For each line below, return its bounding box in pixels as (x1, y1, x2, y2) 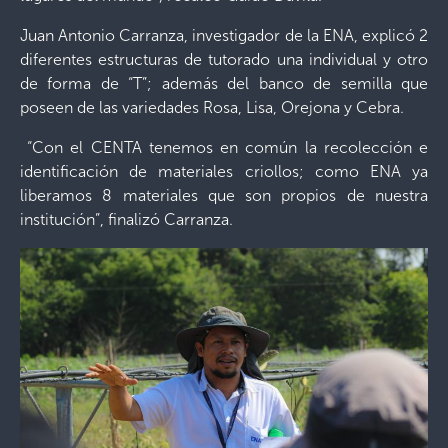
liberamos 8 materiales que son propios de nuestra (20, 185, 428, 205)
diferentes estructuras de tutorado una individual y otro (20, 49, 428, 69)
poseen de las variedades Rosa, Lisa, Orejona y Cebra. (20, 97, 416, 117)
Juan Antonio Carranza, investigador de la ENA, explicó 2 (20, 25, 428, 45)
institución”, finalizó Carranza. (20, 209, 233, 229)
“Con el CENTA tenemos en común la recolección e (20, 137, 428, 157)
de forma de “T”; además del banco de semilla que (20, 73, 428, 93)
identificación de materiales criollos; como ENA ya (20, 161, 428, 181)
